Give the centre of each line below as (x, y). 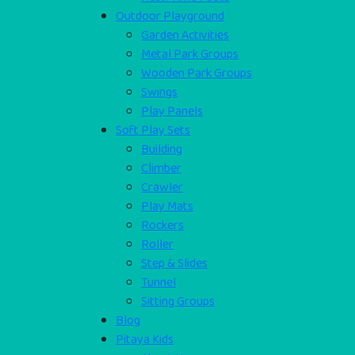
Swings (159, 92)
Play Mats (167, 206)
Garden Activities (185, 35)
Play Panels (172, 111)
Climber (161, 168)
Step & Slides (174, 263)
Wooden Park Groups (197, 73)
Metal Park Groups (190, 54)
